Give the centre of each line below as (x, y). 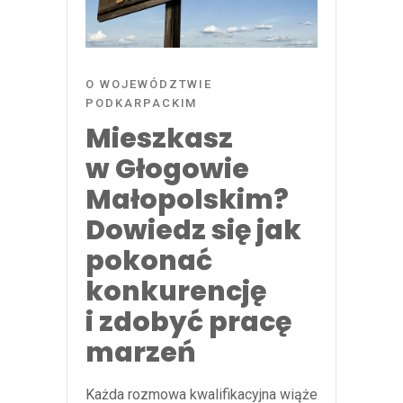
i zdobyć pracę (188, 322)
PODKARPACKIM (142, 103)
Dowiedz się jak (193, 230)
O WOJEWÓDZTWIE (149, 84)
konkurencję (176, 291)
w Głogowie (167, 169)
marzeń (141, 352)
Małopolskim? (187, 199)
